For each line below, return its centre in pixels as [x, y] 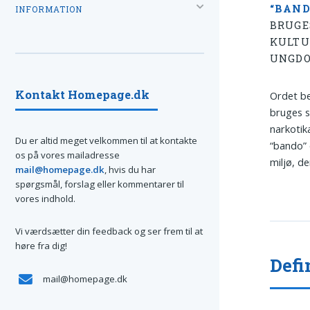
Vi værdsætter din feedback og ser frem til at [109, 231]
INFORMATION [49, 9]
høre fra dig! [41, 246]
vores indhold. [45, 198]
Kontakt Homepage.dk [82, 94]
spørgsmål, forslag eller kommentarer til [100, 184]
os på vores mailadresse [67, 155]
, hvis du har [130, 169]
